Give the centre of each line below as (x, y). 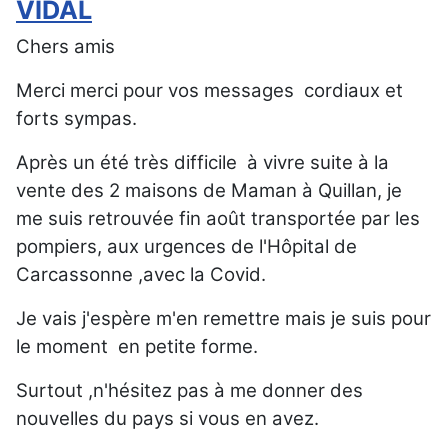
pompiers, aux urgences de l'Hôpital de (186, 247)
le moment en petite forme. (137, 347)
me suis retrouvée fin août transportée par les (218, 219)
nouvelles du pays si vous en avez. (167, 419)
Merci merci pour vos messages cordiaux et (209, 91)
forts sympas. (76, 119)
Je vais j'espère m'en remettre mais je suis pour (223, 319)
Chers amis (65, 47)
